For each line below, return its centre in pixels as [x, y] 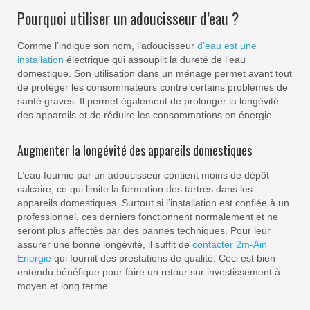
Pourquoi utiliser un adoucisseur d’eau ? [128, 18]
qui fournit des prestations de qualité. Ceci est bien [163, 258]
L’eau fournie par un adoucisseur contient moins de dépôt [143, 175]
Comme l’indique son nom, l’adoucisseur [107, 46]
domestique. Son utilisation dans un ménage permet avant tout [155, 74]
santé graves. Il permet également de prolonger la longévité [148, 101]
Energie [34, 258]
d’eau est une [227, 46]
